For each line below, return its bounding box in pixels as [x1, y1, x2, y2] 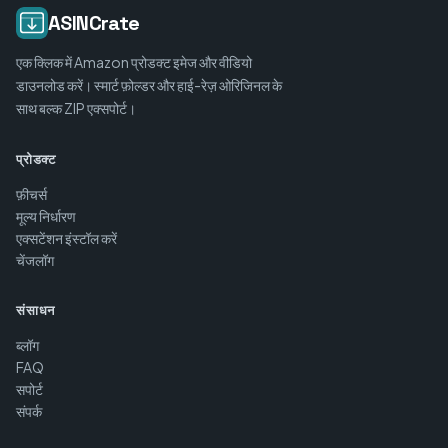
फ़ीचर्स [16, 185, 47, 203]
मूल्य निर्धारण [16, 207, 76, 225]
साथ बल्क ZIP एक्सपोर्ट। [16, 99, 136, 117]
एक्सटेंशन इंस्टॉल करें [16, 229, 117, 247]
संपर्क [16, 402, 42, 420]
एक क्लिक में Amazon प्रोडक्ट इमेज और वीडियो [16, 53, 252, 71]
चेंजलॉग [16, 251, 54, 269]
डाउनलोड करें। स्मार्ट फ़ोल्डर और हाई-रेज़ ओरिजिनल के [16, 76, 282, 94]
